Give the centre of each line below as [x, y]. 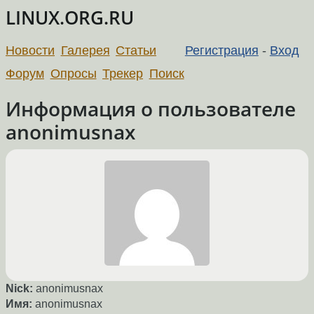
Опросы [73, 73]
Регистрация [221, 50]
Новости [30, 50]
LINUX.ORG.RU [70, 18]
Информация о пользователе [151, 108]
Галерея [85, 50]
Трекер [123, 73]
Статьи [136, 50]
